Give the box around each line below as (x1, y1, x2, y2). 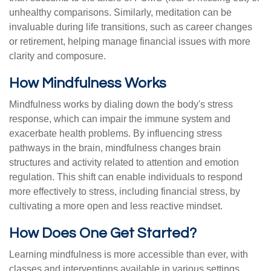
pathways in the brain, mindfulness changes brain (9, 143, 221, 153)
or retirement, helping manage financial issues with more (9, 36, 250, 47)
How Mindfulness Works (9, 76, 166, 91)
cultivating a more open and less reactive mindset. (9, 201, 223, 211)
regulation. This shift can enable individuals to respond (9, 172, 243, 182)
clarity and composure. (9, 51, 106, 61)
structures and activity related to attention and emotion (9, 157, 239, 168)
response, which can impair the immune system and (9, 114, 230, 124)
